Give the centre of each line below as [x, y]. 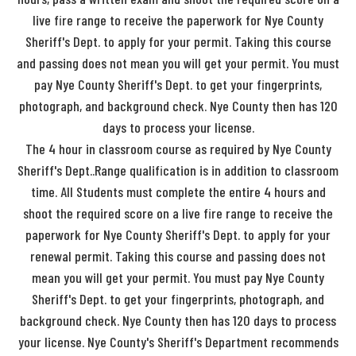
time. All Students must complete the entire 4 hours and [178, 191]
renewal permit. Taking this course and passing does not [178, 255]
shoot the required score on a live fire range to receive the [178, 213]
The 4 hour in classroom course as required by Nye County [178, 148]
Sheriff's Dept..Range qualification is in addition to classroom [178, 170]
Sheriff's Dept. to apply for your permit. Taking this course [178, 41]
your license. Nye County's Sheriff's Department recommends [178, 341]
